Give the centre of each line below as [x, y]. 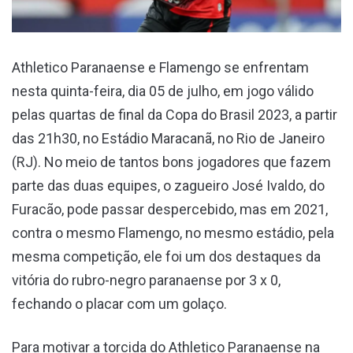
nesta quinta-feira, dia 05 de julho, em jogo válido [163, 91]
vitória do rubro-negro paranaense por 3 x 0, [146, 280]
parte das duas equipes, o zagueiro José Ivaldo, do [168, 185]
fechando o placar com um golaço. [119, 303]
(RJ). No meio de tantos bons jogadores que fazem [171, 162]
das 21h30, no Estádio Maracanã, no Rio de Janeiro [168, 138]
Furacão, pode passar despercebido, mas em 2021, [170, 209]
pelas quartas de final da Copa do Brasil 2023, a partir [175, 114]
